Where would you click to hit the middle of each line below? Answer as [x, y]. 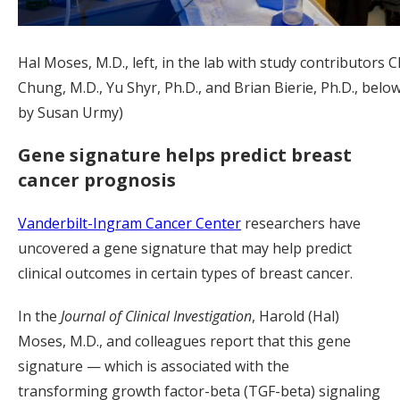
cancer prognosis [97, 180]
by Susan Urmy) [71, 113]
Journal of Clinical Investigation [156, 317]
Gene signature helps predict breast [185, 155]
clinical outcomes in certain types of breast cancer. [185, 274]
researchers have [301, 224]
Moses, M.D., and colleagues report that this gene [184, 342]
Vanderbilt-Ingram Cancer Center [129, 224]
